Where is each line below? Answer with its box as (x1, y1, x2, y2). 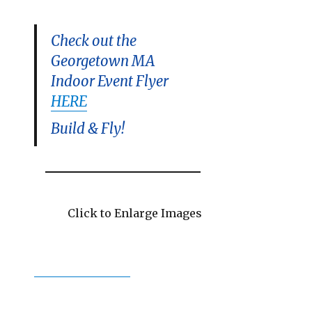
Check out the (51, 31, 137, 50)
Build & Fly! (51, 119, 125, 138)
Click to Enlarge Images (34, 205, 203, 220)
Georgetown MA (51, 52, 155, 70)
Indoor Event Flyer (51, 72, 169, 91)
